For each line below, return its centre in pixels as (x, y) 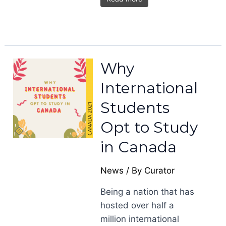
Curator (160, 171)
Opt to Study (149, 127)
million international (140, 219)
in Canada (139, 147)
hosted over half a (137, 205)
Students (135, 108)
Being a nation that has (148, 192)
